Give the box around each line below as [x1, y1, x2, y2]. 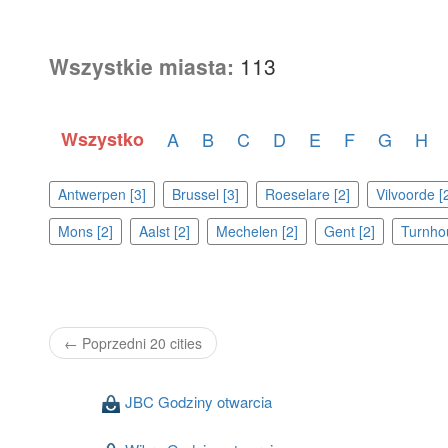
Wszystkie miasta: [48, 51, 234, 82]
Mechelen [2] [215, 221, 298, 242]
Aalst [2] [138, 221, 190, 242]
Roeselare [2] [264, 184, 350, 205]
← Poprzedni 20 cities [63, 333, 202, 354]
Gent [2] [323, 221, 375, 242]
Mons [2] [57, 221, 113, 242]
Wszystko [60, 126, 144, 153]
